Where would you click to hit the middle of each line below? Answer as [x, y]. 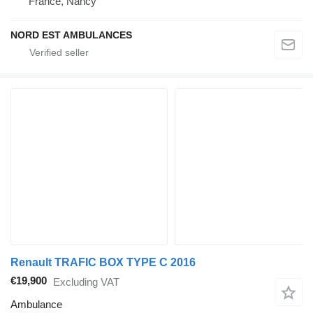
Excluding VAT [86, 282]
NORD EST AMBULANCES [71, 35]
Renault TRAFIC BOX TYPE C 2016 [103, 263]
